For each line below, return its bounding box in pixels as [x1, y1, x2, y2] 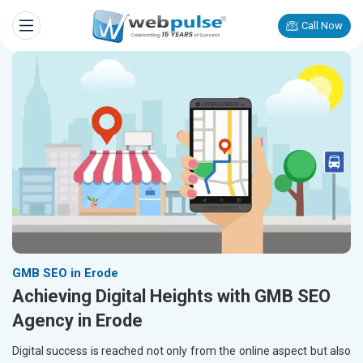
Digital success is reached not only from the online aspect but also [12, 344, 351, 358]
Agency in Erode [12, 310, 143, 331]
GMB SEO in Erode [12, 266, 118, 281]
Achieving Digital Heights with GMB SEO [12, 286, 331, 307]
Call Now [301, 19, 343, 32]
